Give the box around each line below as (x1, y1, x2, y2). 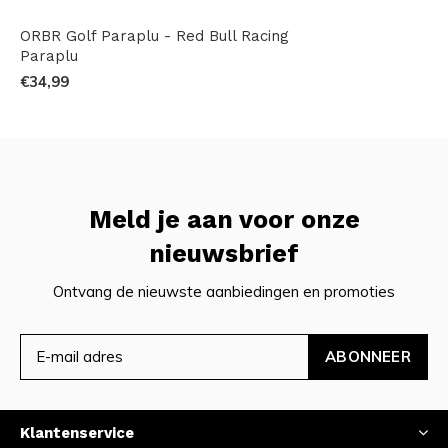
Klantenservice (20, 423, 134, 442)
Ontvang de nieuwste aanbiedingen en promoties (53, 281, 395, 301)
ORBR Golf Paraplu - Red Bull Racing (20, 26, 289, 45)
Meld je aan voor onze (88, 204, 360, 234)
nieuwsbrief (149, 238, 299, 268)
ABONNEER (325, 346, 411, 366)
